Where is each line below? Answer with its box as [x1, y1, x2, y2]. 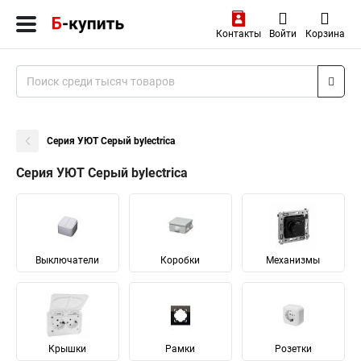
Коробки [160, 255, 201, 266]
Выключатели [35, 255, 100, 266]
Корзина [305, 28, 345, 39]
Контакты [215, 28, 261, 39]
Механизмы [266, 255, 321, 266]
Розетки [274, 343, 312, 355]
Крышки [48, 343, 87, 355]
